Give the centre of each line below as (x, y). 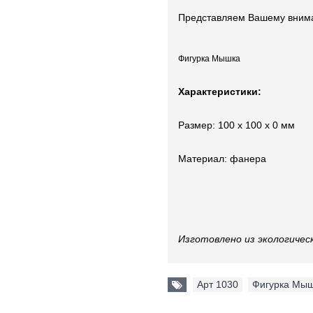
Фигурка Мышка (209, 59)
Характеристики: (220, 92)
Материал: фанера (222, 159)
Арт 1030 (218, 284)
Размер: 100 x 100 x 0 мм (236, 125)
